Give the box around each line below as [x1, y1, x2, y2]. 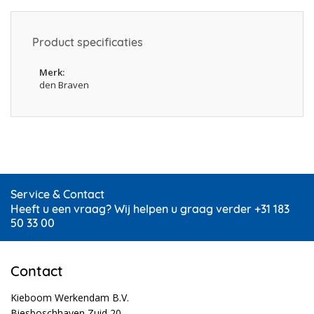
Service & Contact [11, 187, 104, 201]
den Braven [39, 78, 89, 91]
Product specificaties [32, 35, 143, 49]
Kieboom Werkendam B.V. [11, 291, 129, 304]
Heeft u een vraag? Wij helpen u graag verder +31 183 [11, 202, 289, 216]
